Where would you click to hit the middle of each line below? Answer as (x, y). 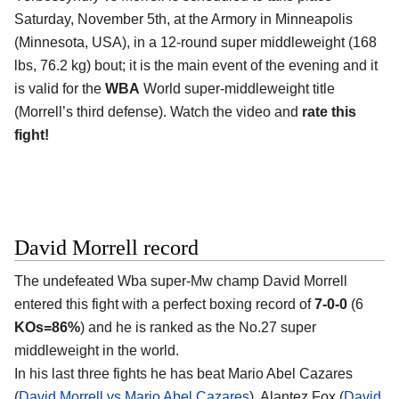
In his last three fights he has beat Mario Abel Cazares (183, 374)
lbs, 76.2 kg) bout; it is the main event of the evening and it (196, 65)
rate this (329, 111)
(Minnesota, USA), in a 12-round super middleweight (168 (195, 42)
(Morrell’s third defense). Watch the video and (158, 111)
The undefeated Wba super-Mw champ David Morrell (181, 281)
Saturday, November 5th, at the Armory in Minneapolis (183, 19)
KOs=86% (47, 328)
